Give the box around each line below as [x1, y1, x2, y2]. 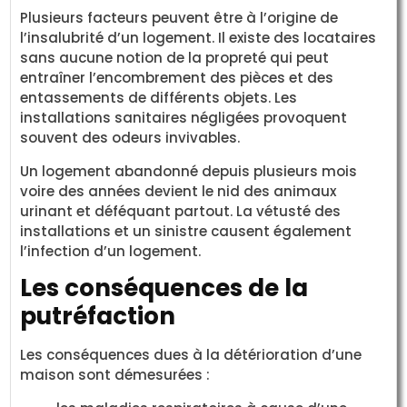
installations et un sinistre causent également [20, 221, 352, 241]
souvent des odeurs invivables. [20, 128, 241, 148]
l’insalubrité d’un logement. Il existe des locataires [20, 28, 377, 48]
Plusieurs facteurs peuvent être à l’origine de [20, 8, 339, 28]
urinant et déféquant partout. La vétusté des [20, 201, 342, 221]
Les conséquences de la [20, 272, 309, 305]
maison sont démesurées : [20, 365, 211, 385]
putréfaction [20, 300, 176, 333]
